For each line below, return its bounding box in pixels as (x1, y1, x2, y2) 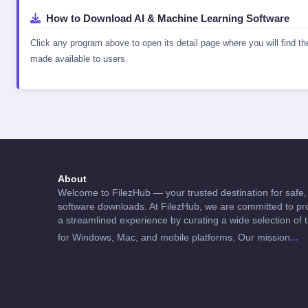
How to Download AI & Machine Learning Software (46, 12, 289, 25)
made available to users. (30, 53, 128, 64)
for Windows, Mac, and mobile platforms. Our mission (58, 232, 290, 243)
